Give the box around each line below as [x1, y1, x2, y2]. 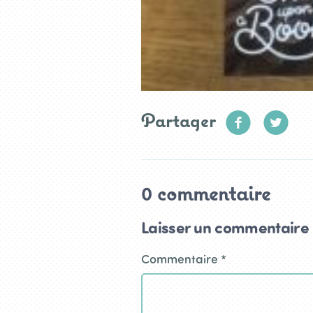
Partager [141, 108, 216, 132]
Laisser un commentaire [141, 216, 309, 238]
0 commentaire [141, 178, 271, 207]
